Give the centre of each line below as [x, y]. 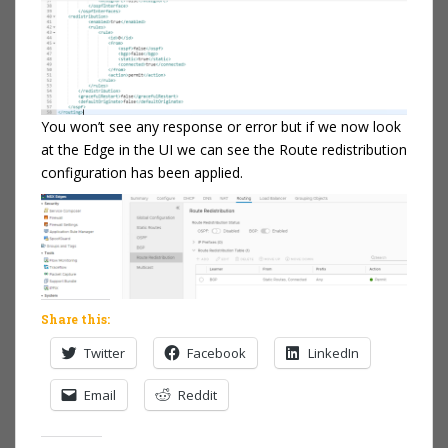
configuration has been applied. [142, 172]
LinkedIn [333, 352]
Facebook [216, 352]
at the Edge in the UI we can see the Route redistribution [224, 149]
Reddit [197, 394]
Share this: [75, 318]
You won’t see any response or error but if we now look [221, 126]
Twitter [104, 352]
